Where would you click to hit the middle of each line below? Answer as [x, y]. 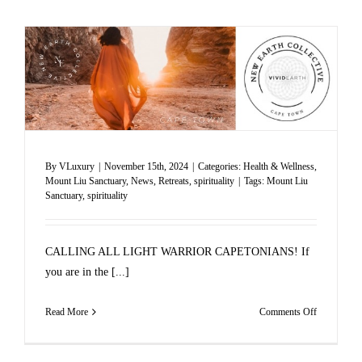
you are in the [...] [87, 272]
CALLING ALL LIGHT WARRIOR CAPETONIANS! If [177, 252]
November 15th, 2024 [146, 167]
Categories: [220, 167]
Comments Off [288, 312]
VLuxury [76, 167]
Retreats [173, 181]
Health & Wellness [278, 167]
